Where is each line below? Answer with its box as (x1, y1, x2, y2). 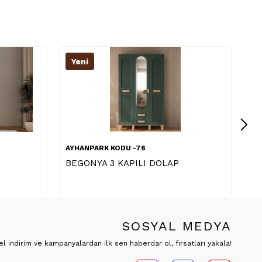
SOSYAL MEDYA (122, 219, 232, 234)
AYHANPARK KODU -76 (137, 144, 218, 153)
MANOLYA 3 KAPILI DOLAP (137, 158, 250, 169)
